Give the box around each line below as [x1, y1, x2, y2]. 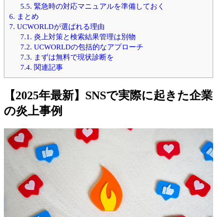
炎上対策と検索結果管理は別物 [31, 32, 136, 41]
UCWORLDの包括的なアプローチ [31, 43, 143, 51]
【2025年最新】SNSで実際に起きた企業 [4, 89, 213, 102]
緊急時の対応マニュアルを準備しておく [31, 2, 165, 11]
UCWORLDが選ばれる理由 [15, 22, 105, 31]
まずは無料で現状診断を [31, 53, 114, 62]
